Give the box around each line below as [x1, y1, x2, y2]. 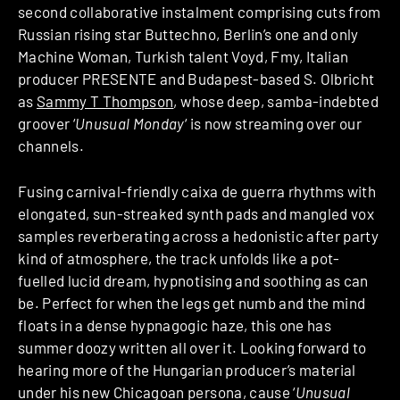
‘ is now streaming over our [184, 114, 362, 133]
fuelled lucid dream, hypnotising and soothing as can [18, 271, 369, 289]
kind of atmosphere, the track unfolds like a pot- [18, 248, 340, 267]
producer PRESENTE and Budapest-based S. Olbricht [18, 70, 375, 88]
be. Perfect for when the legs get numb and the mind [18, 293, 366, 312]
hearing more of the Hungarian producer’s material [18, 360, 356, 379]
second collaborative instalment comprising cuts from [18, 3, 381, 21]
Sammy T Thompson [37, 92, 174, 111]
